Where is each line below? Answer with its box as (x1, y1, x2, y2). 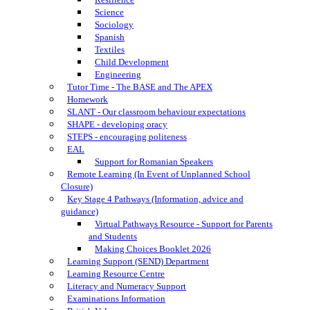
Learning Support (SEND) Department (67, 256, 209, 266)
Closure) (61, 181, 93, 192)
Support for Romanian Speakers (95, 156, 213, 167)
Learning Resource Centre (67, 268, 165, 279)
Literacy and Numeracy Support (67, 281, 186, 291)
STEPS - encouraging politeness (67, 131, 187, 142)
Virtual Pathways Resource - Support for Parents (95, 219, 273, 229)
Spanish (95, 32, 125, 42)
